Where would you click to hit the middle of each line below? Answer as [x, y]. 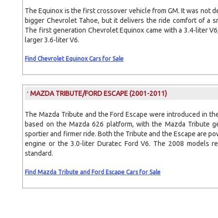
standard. [39, 153]
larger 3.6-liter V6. [52, 40]
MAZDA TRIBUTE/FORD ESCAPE [80, 93]
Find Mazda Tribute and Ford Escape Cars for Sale [93, 172]
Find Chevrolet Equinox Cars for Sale [74, 59]
